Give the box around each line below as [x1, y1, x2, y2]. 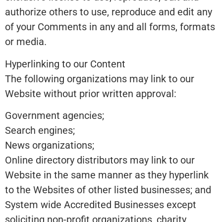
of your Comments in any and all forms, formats [5, 21, 215, 33]
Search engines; [5, 124, 75, 136]
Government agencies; [5, 109, 104, 121]
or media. [5, 36, 47, 48]
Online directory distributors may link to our [5, 154, 195, 166]
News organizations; [5, 139, 94, 151]
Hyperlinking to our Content [5, 57, 125, 70]
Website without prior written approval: [5, 87, 176, 100]
